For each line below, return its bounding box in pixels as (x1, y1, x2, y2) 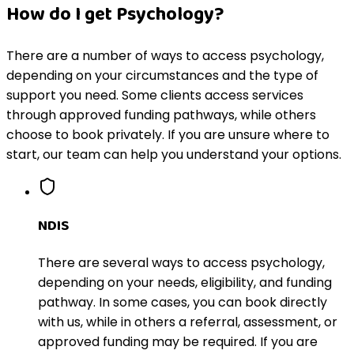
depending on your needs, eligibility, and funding (38, 273, 332, 292)
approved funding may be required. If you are (38, 332, 318, 351)
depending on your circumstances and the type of (6, 66, 318, 85)
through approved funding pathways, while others (6, 106, 316, 125)
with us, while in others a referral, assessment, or (38, 312, 337, 331)
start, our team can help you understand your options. (6, 145, 341, 164)
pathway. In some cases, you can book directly (38, 292, 327, 311)
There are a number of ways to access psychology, (6, 47, 324, 66)
